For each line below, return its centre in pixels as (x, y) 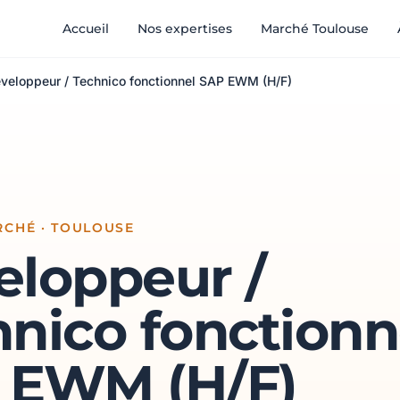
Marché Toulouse (315, 29)
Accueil (86, 29)
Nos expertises (185, 29)
